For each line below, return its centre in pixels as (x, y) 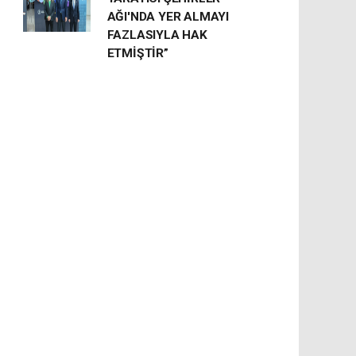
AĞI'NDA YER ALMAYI (168, 17)
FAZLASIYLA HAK (157, 35)
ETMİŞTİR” (137, 53)
